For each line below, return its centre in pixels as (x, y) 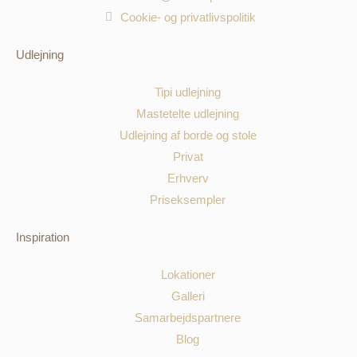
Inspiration (43, 237)
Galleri (188, 296)
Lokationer (188, 275)
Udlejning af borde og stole (188, 135)
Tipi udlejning (188, 92)
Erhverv (188, 178)
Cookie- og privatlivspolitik (188, 18)
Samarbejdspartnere (188, 318)
